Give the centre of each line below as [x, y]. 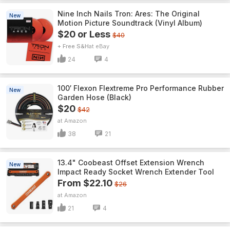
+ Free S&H [73, 46]
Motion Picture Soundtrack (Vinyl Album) [130, 23]
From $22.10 [85, 183]
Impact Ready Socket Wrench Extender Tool [136, 172]
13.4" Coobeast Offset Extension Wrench [131, 162]
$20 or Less [84, 34]
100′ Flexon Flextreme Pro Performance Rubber [141, 88]
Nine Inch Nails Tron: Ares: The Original [129, 14]
